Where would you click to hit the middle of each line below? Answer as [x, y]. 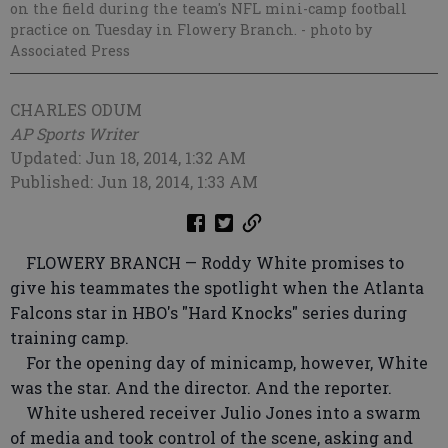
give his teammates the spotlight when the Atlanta [217, 287]
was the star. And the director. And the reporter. [201, 387]
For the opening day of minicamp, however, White [219, 362]
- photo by [336, 29]
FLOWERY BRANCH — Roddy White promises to [207, 262]
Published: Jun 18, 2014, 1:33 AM [134, 181]
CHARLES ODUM [76, 109]
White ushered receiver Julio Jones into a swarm [215, 412]
